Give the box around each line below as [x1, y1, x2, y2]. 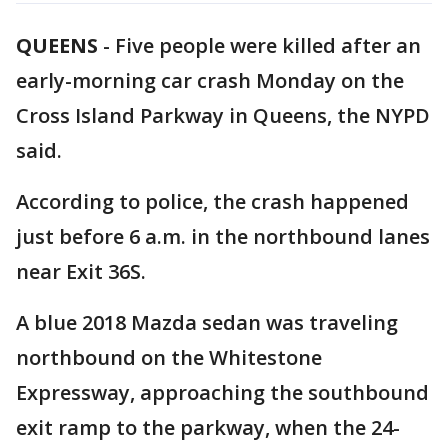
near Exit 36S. [16, 258, 146, 285]
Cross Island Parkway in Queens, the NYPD [16, 102, 430, 129]
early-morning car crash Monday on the [16, 67, 404, 94]
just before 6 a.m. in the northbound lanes [16, 223, 430, 250]
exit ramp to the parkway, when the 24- [16, 414, 400, 441]
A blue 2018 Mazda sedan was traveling [16, 309, 398, 336]
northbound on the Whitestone [16, 344, 322, 371]
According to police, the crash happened [16, 188, 409, 215]
